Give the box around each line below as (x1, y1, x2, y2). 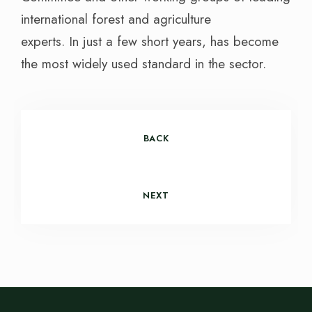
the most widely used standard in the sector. (21, 54, 266, 73)
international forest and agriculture (21, 10, 211, 29)
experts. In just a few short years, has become (21, 32, 279, 51)
